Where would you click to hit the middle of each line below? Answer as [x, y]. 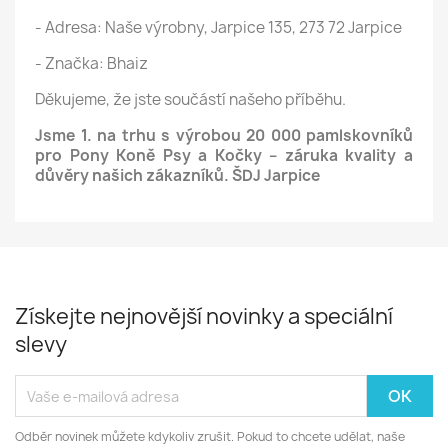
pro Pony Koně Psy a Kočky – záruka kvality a [224, 155]
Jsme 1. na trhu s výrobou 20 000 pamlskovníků [224, 135]
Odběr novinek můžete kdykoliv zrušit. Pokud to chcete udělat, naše [210, 436]
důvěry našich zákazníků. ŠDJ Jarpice [177, 175]
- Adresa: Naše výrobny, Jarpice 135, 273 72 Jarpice [218, 27]
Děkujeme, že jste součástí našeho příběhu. [190, 99]
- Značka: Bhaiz [91, 63]
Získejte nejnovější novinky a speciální [204, 316]
